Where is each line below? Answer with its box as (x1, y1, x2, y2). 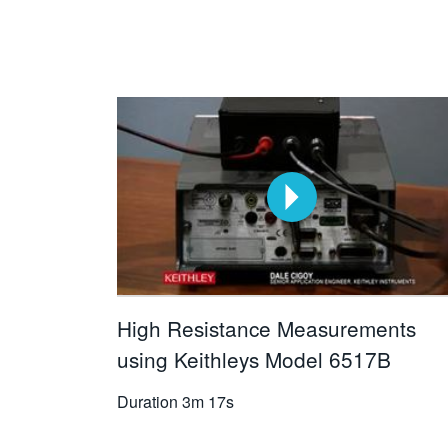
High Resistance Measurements (117, 313, 416, 344)
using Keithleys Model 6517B (117, 344, 391, 375)
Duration (117, 390, 178, 414)
